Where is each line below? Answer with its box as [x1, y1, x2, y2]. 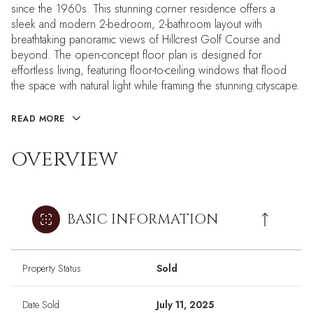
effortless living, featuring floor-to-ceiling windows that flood [11, 62, 286, 78]
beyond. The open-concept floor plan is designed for [11, 47, 262, 63]
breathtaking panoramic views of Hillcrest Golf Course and [11, 31, 280, 48]
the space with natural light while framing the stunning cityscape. [11, 78, 300, 94]
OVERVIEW [11, 147, 118, 173]
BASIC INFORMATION [67, 210, 219, 229]
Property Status [22, 261, 81, 276]
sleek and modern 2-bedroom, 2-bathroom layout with [11, 16, 262, 32]
